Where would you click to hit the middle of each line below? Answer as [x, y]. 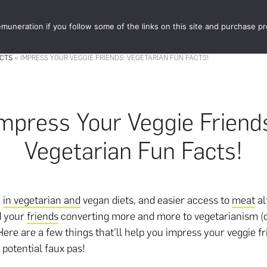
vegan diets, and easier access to [156, 200]
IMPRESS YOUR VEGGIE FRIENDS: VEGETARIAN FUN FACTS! [114, 58]
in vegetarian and [42, 200]
